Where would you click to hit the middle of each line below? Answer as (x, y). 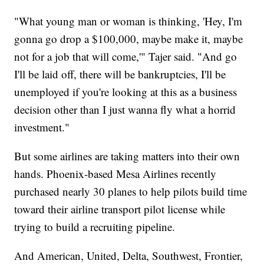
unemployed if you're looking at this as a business (126, 91)
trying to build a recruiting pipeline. (95, 226)
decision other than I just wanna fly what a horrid (125, 109)
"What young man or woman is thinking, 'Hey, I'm (128, 21)
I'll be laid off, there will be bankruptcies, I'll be (120, 74)
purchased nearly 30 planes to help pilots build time (131, 191)
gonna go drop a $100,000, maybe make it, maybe (129, 38)
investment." (42, 127)
